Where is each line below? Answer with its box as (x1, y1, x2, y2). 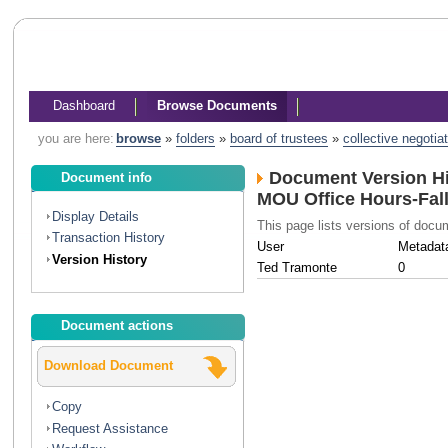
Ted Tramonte (257, 259, 338, 275)
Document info (61, 169, 153, 185)
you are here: (37, 131, 114, 147)
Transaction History (52, 230, 166, 246)
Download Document (44, 357, 174, 373)
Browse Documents (156, 97, 277, 113)
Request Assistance (52, 420, 169, 436)
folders (175, 131, 215, 147)
